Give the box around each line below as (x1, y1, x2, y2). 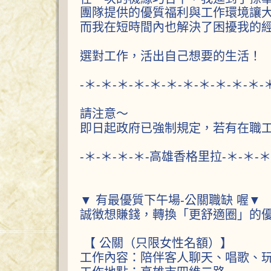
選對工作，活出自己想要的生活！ (80, 49, 261, 63)
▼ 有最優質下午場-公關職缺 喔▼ (80, 193, 261, 207)
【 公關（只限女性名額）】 (80, 236, 232, 250)
